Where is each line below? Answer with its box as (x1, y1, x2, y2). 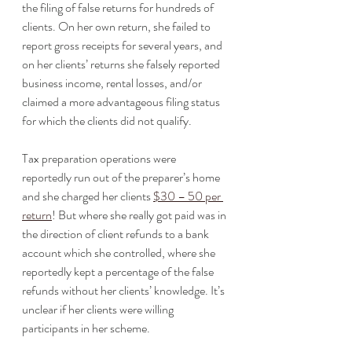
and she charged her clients (22, 186, 153, 205)
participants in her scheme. (22, 318, 152, 337)
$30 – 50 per (153, 186, 223, 205)
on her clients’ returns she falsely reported (22, 54, 222, 73)
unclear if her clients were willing (22, 299, 176, 318)
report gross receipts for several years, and (22, 35, 225, 54)
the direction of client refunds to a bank (22, 224, 211, 243)
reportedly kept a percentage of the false (22, 262, 216, 280)
